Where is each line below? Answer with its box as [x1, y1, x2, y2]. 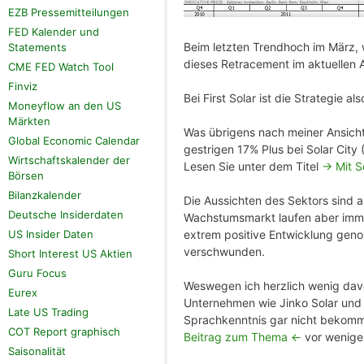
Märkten [8, 115, 50, 128]
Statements [8, 41, 67, 54]
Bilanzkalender [8, 188, 81, 202]
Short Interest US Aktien [8, 247, 132, 261]
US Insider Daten [8, 227, 93, 241]
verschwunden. [183, 244, 265, 258]
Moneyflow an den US [8, 99, 121, 113]
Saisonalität [8, 344, 66, 358]
